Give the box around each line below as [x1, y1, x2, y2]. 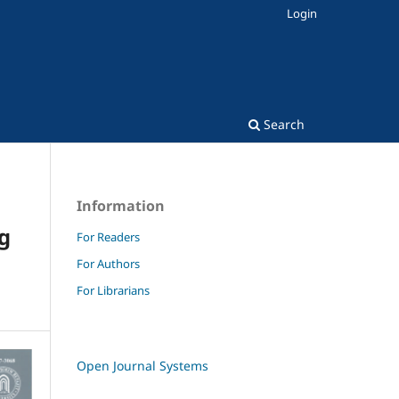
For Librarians [77, 281, 150, 298]
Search [260, 115, 305, 133]
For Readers [77, 228, 140, 245]
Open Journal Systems [77, 356, 208, 374]
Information [77, 195, 165, 216]
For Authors [77, 255, 140, 272]
